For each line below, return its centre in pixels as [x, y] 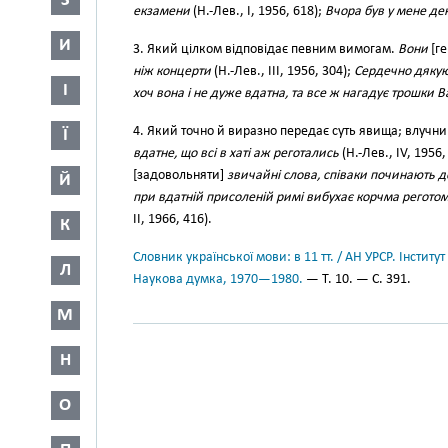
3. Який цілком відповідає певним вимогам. [265, 49]
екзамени [161, 11]
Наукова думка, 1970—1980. [218, 279]
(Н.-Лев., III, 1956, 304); [282, 71]
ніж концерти [172, 71]
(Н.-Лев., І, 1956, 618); [257, 11]
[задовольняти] [180, 175]
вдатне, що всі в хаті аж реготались [236, 153]
